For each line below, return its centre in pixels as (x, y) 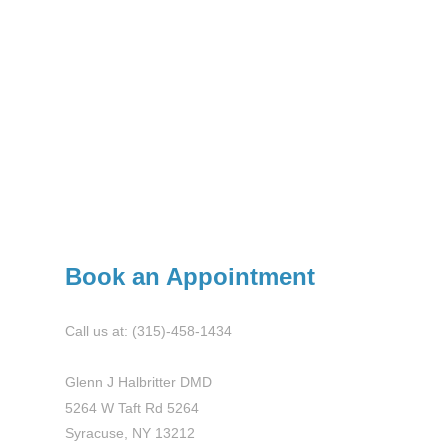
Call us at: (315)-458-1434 (148, 331)
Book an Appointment (190, 276)
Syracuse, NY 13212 (130, 433)
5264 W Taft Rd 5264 (132, 407)
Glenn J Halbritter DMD (138, 382)
